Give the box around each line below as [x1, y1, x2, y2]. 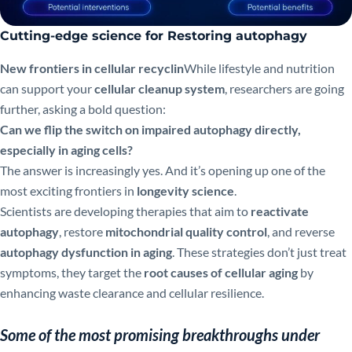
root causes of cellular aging [144, 264, 298, 280]
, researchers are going [225, 80, 344, 96]
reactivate [251, 203, 309, 218]
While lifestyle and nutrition [184, 60, 335, 75]
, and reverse [267, 223, 335, 239]
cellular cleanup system [94, 80, 225, 96]
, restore [59, 223, 105, 239]
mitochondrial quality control [105, 223, 267, 239]
